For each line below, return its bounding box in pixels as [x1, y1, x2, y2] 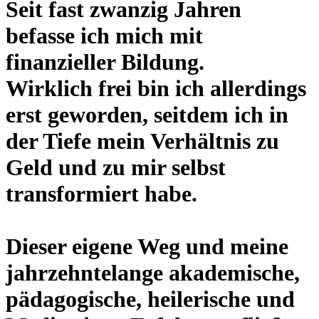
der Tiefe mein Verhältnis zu [6, 127, 279, 154]
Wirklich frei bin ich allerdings [6, 75, 306, 101]
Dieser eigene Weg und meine [6, 233, 288, 259]
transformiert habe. [6, 180, 197, 206]
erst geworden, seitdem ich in [6, 101, 288, 127]
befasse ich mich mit [6, 22, 203, 48]
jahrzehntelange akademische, [6, 259, 300, 286]
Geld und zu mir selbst [6, 154, 226, 180]
